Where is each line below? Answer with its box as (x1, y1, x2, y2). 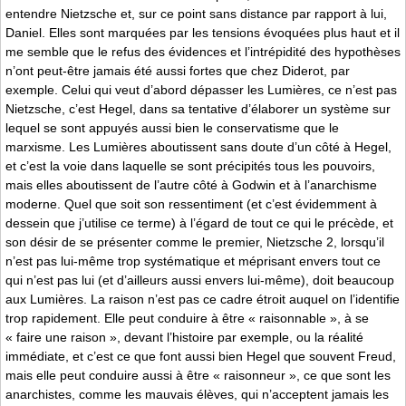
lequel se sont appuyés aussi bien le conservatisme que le (5, 120, 339, 135)
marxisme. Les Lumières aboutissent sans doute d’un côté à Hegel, (5, 139, 391, 154)
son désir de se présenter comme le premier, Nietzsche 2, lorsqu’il (5, 234, 384, 249)
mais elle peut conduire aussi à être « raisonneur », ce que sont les (5, 367, 391, 382)
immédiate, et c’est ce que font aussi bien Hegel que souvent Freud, (5, 348, 396, 363)
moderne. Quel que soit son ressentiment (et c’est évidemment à (5, 196, 377, 211)
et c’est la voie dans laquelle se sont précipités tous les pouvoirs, (5, 158, 375, 173)
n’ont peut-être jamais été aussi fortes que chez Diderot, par (5, 63, 350, 78)
